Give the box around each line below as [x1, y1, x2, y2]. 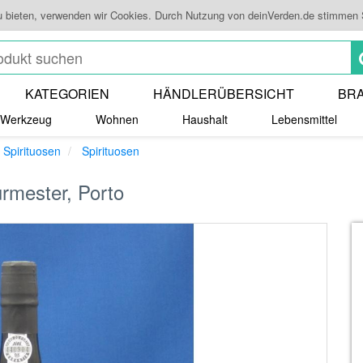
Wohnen [96, 111, 139, 127]
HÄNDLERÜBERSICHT [152, 84, 294, 103]
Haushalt [182, 111, 228, 127]
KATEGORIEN [24, 84, 109, 103]
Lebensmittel [271, 111, 337, 127]
